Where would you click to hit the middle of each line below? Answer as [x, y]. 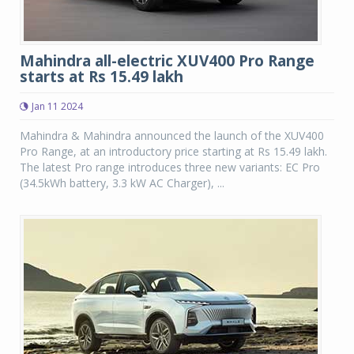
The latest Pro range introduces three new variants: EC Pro [170, 167]
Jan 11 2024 [57, 106]
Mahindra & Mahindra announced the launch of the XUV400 [172, 136]
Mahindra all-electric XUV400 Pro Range [167, 61]
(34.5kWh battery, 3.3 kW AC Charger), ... [122, 183]
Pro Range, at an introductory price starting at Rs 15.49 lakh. [173, 151]
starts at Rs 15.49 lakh [102, 77]
